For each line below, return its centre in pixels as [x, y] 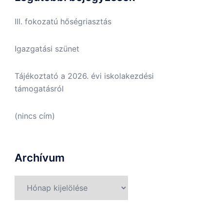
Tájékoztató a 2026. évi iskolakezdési [84, 76]
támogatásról [39, 89]
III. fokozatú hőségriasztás [63, 22]
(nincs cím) [35, 116]
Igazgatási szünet [47, 49]
